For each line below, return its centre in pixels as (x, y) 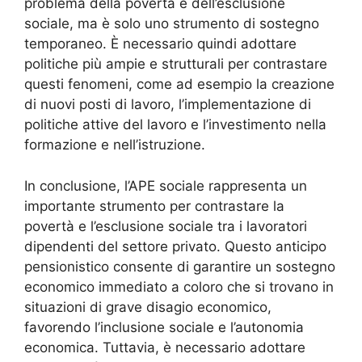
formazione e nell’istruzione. (115, 145)
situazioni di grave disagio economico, (148, 307)
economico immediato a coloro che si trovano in (179, 286)
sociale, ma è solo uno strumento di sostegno (172, 24)
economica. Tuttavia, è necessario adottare (165, 347)
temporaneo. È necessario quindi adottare (160, 44)
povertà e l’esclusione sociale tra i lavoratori (166, 226)
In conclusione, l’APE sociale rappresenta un (166, 185)
